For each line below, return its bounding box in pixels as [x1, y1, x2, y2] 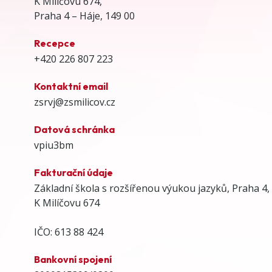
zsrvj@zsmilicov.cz [34, 95, 115, 109]
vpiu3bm [34, 138, 73, 152]
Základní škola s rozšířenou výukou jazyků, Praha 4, [34, 181, 270, 195]
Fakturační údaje [34, 166, 113, 178]
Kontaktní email [34, 80, 108, 92]
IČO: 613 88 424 [34, 225, 103, 239]
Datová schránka [34, 123, 115, 135]
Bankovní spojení [34, 253, 112, 265]
